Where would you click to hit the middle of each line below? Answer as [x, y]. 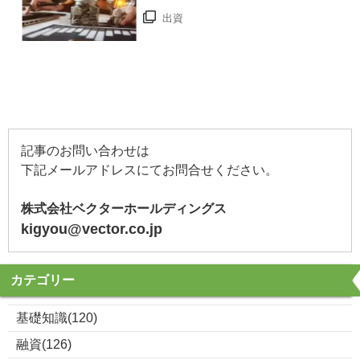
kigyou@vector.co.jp [92, 229]
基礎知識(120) [57, 318]
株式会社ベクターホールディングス [124, 209]
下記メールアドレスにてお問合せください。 [149, 170]
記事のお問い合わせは [85, 151]
